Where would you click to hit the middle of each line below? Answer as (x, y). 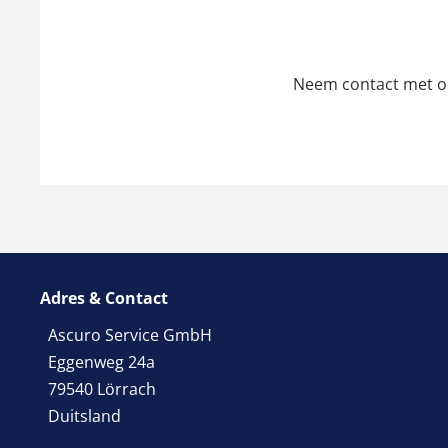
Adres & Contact (104, 298)
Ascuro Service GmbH (130, 335)
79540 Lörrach (102, 389)
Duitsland (84, 416)
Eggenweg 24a (101, 362)
